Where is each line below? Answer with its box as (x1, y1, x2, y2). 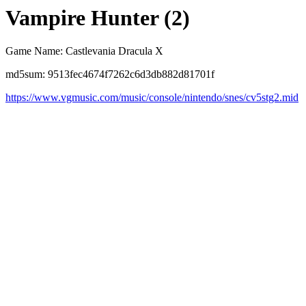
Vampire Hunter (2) (5, 5, 190, 30)
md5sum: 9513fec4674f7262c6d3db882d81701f (5, 68, 214, 81)
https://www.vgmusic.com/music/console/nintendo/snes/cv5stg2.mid (5, 92, 298, 104)
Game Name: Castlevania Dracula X (5, 45, 163, 57)
